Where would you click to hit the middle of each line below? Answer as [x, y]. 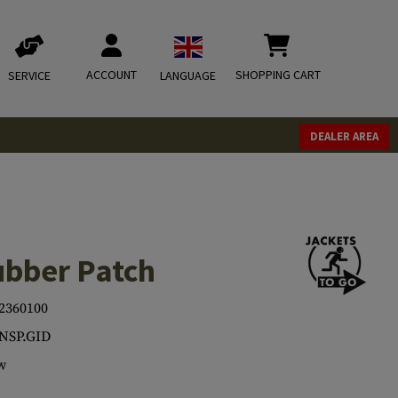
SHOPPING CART [278, 75]
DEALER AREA [344, 136]
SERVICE [29, 76]
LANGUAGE [188, 76]
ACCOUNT [111, 75]
